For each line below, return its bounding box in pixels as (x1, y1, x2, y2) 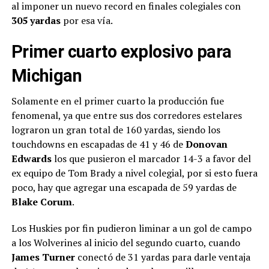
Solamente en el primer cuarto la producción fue (11, 94, 224, 107)
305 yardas (11, 13, 61, 27)
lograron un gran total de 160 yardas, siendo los (11, 122, 220, 136)
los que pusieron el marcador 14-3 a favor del (51, 151, 251, 165)
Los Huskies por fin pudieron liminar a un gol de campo (11, 221, 252, 235)
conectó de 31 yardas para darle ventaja (74, 250, 250, 264)
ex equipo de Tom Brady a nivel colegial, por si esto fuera (11, 166, 258, 180)
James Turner (11, 250, 75, 264)
